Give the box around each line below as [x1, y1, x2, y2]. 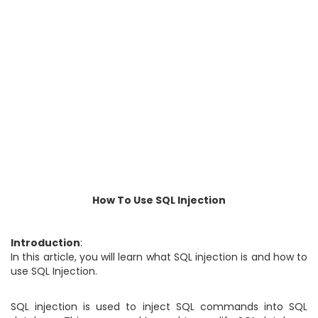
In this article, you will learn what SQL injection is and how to [11, 250, 307, 264]
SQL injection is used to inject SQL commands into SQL [11, 300, 307, 314]
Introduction [11, 236, 80, 250]
